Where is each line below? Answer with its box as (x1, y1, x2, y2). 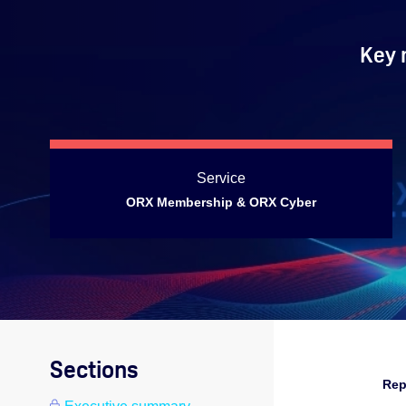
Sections (50, 354, 139, 384)
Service (197, 170, 246, 187)
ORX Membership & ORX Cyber (126, 194, 316, 209)
